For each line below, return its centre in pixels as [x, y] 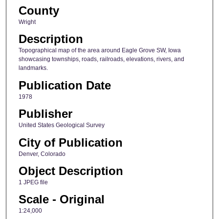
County [39, 10]
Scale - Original [61, 199]
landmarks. [33, 68]
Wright [27, 22]
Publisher [45, 114]
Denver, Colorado [42, 154]
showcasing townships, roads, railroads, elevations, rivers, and [101, 59]
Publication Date [65, 85]
